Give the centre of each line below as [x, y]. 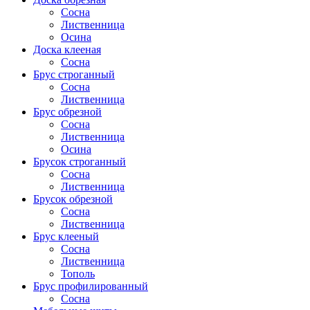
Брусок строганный [80, 162]
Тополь [78, 274]
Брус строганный [74, 75]
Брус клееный [66, 237]
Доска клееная [67, 50]
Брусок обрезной [73, 199]
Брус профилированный [91, 286]
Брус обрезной [67, 112]
